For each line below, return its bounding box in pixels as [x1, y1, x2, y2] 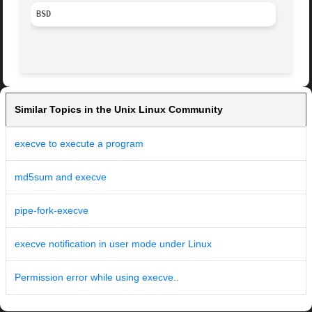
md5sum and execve [15, 171, 107, 183]
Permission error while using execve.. [15, 272, 179, 283]
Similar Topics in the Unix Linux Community [15, 104, 223, 116]
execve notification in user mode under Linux [15, 238, 212, 250]
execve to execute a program [15, 138, 143, 150]
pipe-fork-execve [15, 205, 88, 217]
